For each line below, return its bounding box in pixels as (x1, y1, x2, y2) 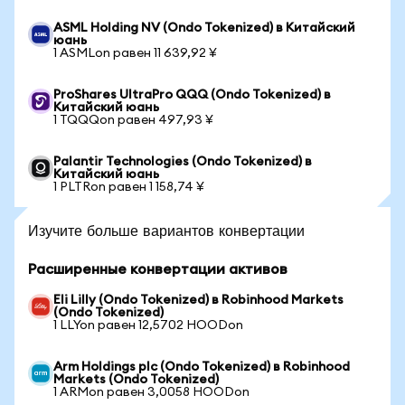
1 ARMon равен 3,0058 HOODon (53, 386, 250, 399)
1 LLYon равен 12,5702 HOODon (53, 319, 243, 332)
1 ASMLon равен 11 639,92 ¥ (53, 47, 217, 60)
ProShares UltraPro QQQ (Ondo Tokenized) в (53, 89, 331, 101)
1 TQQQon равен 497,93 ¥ (53, 114, 213, 127)
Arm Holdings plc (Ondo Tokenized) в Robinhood (53, 361, 350, 373)
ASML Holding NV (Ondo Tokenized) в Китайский (53, 22, 355, 34)
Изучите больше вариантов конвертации (28, 221, 305, 240)
